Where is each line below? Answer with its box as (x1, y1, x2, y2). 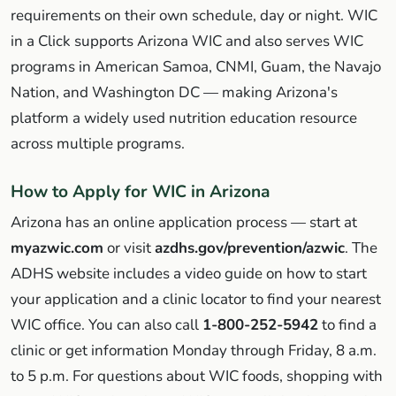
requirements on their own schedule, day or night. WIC (11, 4, 377, 26)
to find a (318, 314, 377, 335)
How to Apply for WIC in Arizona (11, 179, 270, 203)
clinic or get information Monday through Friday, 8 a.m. (11, 339, 377, 361)
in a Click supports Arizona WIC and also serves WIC (11, 30, 363, 51)
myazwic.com (11, 237, 103, 258)
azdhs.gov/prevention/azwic (155, 237, 345, 258)
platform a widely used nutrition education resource (11, 107, 357, 128)
